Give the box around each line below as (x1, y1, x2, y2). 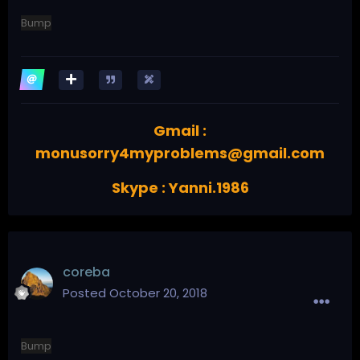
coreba (63, 262, 110, 281)
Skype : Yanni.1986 (111, 177, 249, 198)
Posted (63, 284, 109, 301)
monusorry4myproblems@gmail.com (35, 142, 325, 163)
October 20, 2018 (109, 284, 207, 301)
